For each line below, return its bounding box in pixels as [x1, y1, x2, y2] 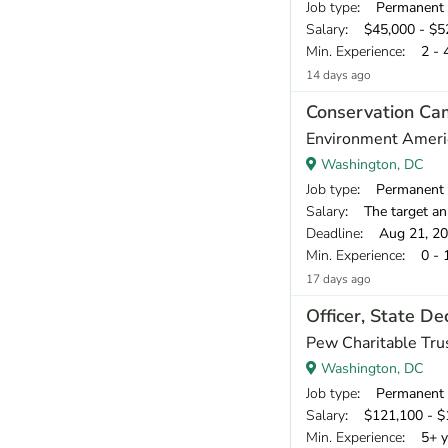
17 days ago [306, 270, 371, 287]
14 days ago [306, 66, 371, 83]
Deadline [306, 223, 360, 243]
